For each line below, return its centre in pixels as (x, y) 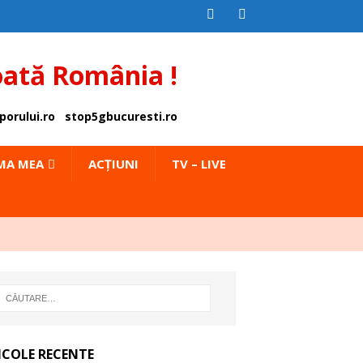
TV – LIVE (199, 164)
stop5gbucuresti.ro (121, 116)
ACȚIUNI (113, 164)
